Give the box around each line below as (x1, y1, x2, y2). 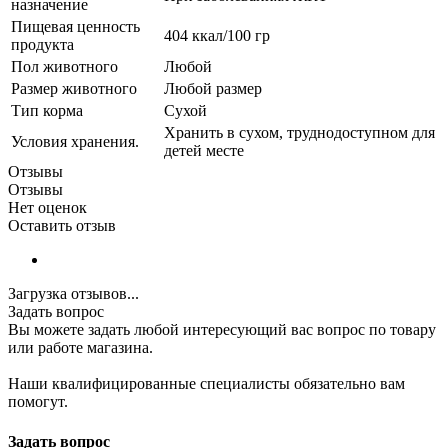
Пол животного (11, 58, 118, 76)
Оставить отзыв (8, 217, 116, 235)
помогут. (8, 393, 68, 411)
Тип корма (11, 102, 83, 120)
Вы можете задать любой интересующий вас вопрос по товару (8, 321, 436, 339)
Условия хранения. (11, 133, 139, 151)
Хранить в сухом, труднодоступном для (164, 124, 435, 142)
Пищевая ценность (11, 18, 140, 36)
